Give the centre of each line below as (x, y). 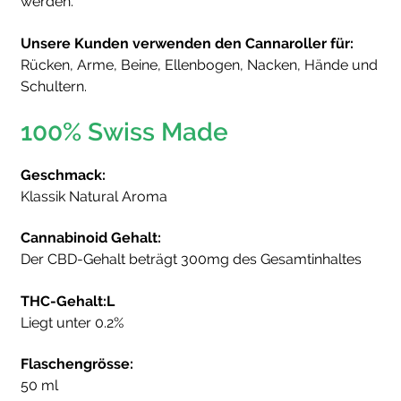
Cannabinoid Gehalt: (91, 238)
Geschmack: (63, 175)
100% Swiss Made (124, 132)
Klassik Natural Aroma (94, 196)
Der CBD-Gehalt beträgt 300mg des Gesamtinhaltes (191, 260)
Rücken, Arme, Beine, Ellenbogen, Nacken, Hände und (199, 64)
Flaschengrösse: (77, 364)
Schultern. (54, 86)
